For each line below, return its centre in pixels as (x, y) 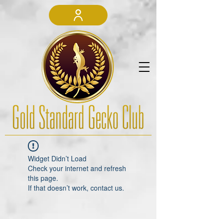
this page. (43, 178)
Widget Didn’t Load (57, 158)
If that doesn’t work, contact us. (76, 188)
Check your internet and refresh (77, 168)
